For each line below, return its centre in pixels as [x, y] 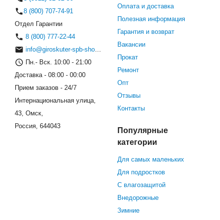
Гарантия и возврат [146, 32]
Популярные [143, 131]
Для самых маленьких [151, 160]
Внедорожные [138, 198]
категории [137, 142]
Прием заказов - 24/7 [46, 88]
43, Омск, [29, 113]
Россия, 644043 [38, 126]
